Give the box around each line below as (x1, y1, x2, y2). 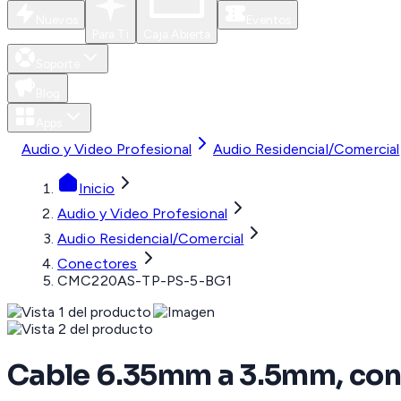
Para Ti (91, 27, 129, 42)
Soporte (36, 56, 80, 72)
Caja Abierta (142, 27, 211, 42)
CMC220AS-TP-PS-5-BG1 (57, 272, 233, 290)
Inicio (79, 180, 115, 198)
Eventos (246, 13, 292, 28)
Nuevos (36, 13, 78, 28)
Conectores (57, 255, 138, 273)
